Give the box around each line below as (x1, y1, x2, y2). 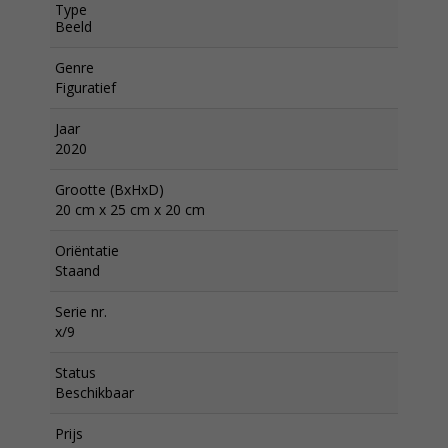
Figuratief (55, 78, 116, 97)
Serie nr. (55, 302, 107, 321)
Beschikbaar (55, 383, 134, 402)
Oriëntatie (55, 241, 119, 260)
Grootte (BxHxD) (55, 180, 164, 199)
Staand (55, 261, 100, 280)
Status (55, 363, 96, 382)
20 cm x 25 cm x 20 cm (55, 200, 205, 219)
